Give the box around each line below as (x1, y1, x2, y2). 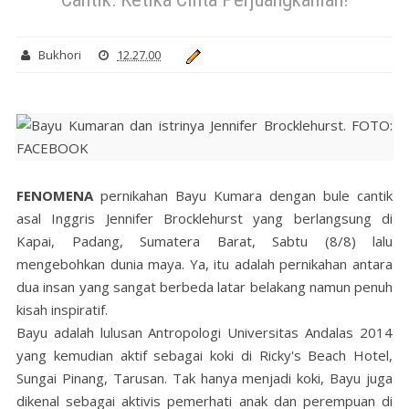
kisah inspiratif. (16, 300, 111, 320)
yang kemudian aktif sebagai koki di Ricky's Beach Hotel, (16, 346, 393, 365)
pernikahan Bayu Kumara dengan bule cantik (93, 186, 393, 205)
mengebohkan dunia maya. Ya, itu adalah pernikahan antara (16, 255, 393, 274)
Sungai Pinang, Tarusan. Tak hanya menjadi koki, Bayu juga (16, 369, 393, 388)
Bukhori (38, 47, 81, 64)
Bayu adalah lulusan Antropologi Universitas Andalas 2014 (16, 323, 393, 342)
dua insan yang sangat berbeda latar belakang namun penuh (16, 278, 393, 297)
